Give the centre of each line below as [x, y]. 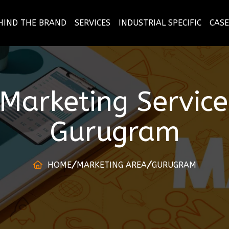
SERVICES [92, 23]
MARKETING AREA [111, 165]
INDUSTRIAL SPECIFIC [160, 23]
